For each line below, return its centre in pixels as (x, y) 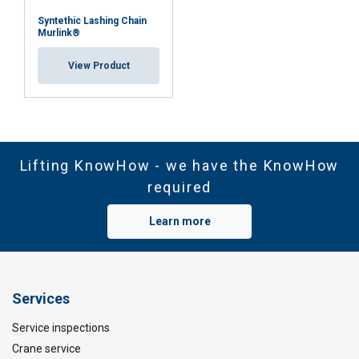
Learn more (179, 221)
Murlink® (59, 33)
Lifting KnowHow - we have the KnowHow (179, 165)
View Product (99, 66)
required (179, 187)
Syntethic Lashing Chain (92, 21)
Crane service (46, 349)
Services (41, 298)
